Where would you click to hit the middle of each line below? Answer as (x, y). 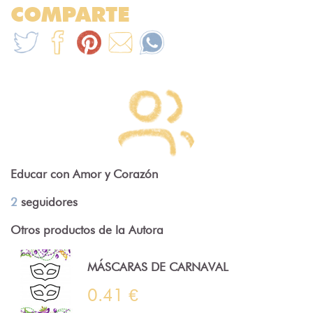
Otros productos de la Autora (87, 230)
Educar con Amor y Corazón (84, 174)
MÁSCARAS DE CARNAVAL (158, 267)
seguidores (48, 202)
